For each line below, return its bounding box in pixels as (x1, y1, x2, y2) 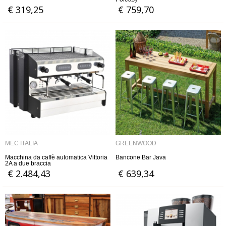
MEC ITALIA (5, 140, 38, 147)
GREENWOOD (116, 140, 156, 147)
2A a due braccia (5, 160, 51, 167)
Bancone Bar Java (116, 154, 166, 161)
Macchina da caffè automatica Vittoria (5, 154, 107, 161)
